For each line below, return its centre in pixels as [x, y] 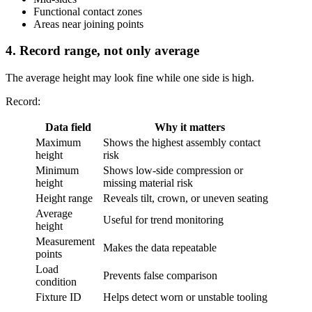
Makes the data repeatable [160, 248]
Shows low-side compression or [173, 171]
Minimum [57, 171]
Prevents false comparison [160, 276]
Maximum [58, 143]
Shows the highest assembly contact [182, 143]
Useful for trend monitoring [163, 220]
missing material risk [148, 183]
